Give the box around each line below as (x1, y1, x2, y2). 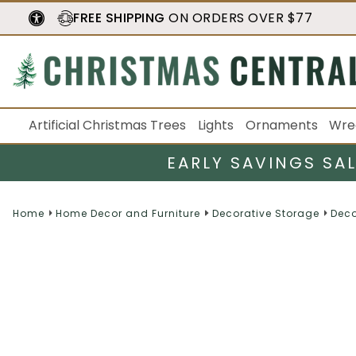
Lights (197, 116, 234, 134)
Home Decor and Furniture (56, 206, 201, 220)
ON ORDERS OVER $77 (164, 9, 312, 27)
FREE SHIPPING (73, 9, 165, 27)
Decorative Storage (211, 206, 319, 220)
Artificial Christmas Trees (29, 116, 186, 134)
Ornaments (245, 116, 318, 134)
